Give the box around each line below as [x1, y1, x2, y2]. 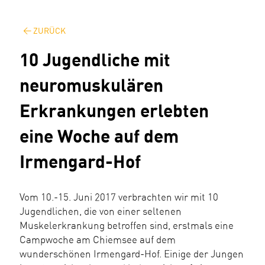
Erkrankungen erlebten [20, 103, 209, 121]
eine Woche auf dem [20, 128, 179, 146]
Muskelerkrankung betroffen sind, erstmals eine [20, 221, 234, 231]
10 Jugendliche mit [20, 52, 170, 70]
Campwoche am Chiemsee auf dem [20, 235, 176, 245]
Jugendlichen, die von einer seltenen [20, 206, 182, 216]
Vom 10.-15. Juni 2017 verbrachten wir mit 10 [20, 192, 218, 202]
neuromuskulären [20, 77, 163, 95]
